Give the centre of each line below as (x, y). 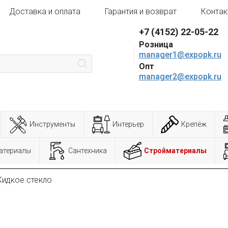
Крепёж (194, 124)
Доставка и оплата (45, 11)
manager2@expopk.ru (180, 77)
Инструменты (52, 124)
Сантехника (88, 151)
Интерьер (128, 124)
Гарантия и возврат (141, 11)
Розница (156, 45)
